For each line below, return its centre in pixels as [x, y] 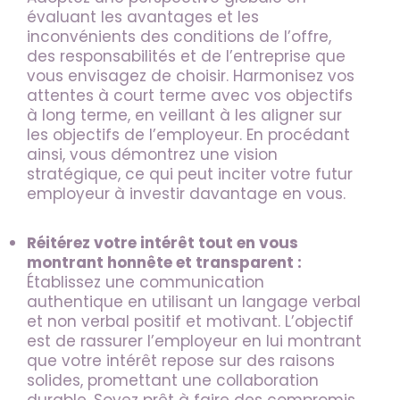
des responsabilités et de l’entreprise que [186, 57]
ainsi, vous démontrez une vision [152, 155]
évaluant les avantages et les [143, 17]
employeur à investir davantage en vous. [186, 194]
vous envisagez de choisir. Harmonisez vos [191, 76]
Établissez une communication [146, 282]
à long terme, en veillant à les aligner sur [184, 116]
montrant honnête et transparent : [164, 262]
